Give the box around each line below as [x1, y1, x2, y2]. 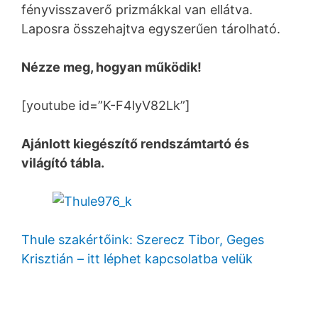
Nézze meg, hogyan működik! [21, 59, 202, 75]
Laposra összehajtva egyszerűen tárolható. [21, 21, 280, 36]
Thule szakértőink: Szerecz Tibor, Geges [21, 231, 264, 247]
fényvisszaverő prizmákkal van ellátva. [21, 1, 253, 17]
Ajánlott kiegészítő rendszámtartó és [21, 136, 249, 151]
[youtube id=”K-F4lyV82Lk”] [21, 97, 190, 113]
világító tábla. [21, 155, 104, 170]
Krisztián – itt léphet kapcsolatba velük [21, 251, 253, 266]
